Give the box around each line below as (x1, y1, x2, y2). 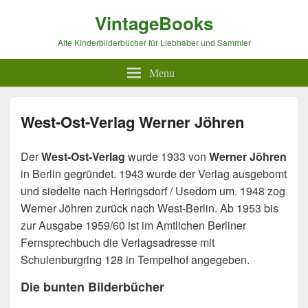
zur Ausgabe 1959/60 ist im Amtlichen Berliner (21, 217, 246, 233)
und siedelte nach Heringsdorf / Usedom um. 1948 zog (21, 183, 285, 199)
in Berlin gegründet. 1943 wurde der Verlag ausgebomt (21, 166, 287, 181)
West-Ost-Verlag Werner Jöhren (21, 111, 244, 133)
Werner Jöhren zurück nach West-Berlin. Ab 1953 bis (21, 200, 278, 216)
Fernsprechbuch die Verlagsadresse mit (21, 234, 214, 250)
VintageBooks (95, 10, 213, 36)
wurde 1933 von (125, 148, 209, 164)
